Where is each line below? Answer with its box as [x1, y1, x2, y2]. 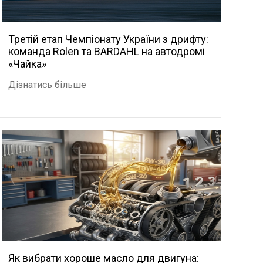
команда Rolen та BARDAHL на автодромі [8, 45, 205, 58]
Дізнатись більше [8, 79, 86, 90]
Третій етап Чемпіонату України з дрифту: [8, 33, 208, 45]
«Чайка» [8, 58, 46, 70]
